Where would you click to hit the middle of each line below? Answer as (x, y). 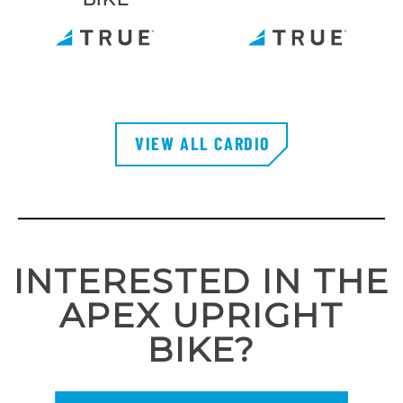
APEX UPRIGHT (201, 315)
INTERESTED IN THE (201, 281)
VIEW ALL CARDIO (202, 143)
